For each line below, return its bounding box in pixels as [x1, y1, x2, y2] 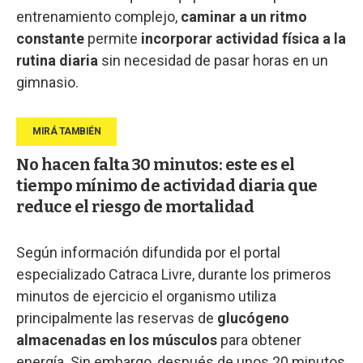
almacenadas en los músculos [16, 331, 217, 348]
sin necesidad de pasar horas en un [98, 51, 328, 69]
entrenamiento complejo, [16, 7, 181, 25]
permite [84, 29, 141, 47]
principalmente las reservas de [16, 309, 217, 327]
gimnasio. [16, 73, 79, 91]
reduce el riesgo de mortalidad [16, 196, 254, 216]
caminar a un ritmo [181, 7, 307, 25]
